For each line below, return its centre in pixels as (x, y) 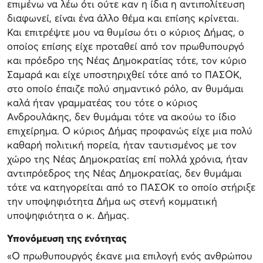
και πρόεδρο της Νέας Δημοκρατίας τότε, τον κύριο (127, 60)
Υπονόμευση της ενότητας (67, 238)
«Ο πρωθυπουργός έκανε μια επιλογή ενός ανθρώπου (130, 255)
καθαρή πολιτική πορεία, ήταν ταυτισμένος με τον (122, 144)
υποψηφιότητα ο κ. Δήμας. (68, 215)
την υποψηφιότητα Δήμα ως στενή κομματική (112, 201)
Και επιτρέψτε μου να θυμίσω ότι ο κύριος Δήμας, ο (126, 32)
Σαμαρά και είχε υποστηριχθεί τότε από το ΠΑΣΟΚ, (124, 74)
